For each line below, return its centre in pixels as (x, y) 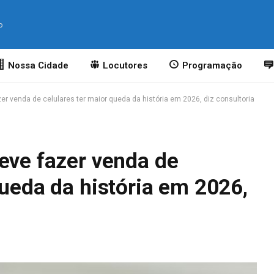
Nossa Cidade (38, 65)
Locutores (125, 65)
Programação (212, 65)
